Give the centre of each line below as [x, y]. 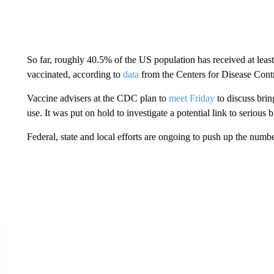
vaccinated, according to [73, 74]
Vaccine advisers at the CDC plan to [98, 98]
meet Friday [193, 98]
